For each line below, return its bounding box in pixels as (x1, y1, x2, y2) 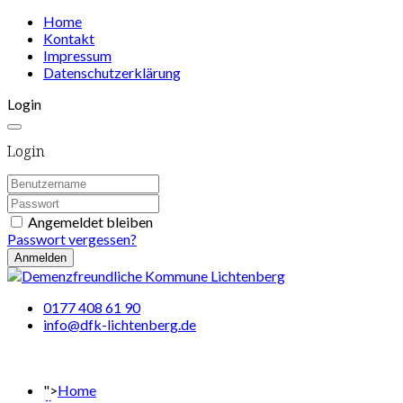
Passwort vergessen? (7, 229, 137, 247)
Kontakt (43, 30, 94, 47)
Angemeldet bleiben (28, 212, 153, 230)
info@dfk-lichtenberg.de (43, 315, 196, 333)
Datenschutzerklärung (43, 64, 181, 81)
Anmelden (14, 250, 67, 264)
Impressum (43, 47, 112, 64)
